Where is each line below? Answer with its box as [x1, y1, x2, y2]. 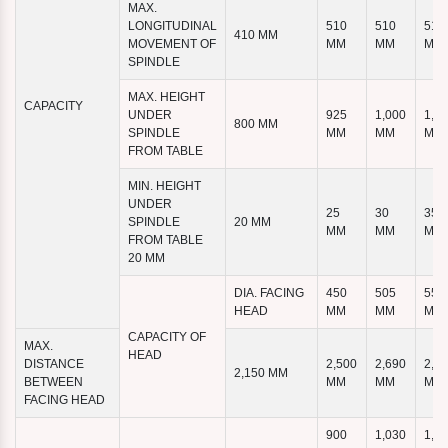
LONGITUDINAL [128, 19, 217, 34]
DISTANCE [24, 357, 84, 372]
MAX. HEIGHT [128, 90, 205, 105]
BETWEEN [24, 375, 83, 390]
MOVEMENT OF [128, 37, 216, 52]
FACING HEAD [24, 393, 105, 408]
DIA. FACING [234, 286, 304, 301]
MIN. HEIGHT [128, 179, 201, 194]
